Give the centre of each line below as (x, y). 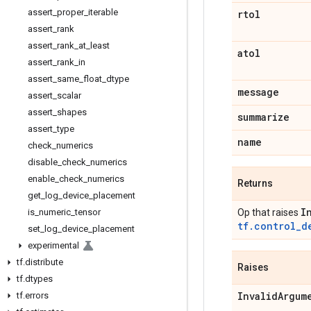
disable (43, 162)
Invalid (258, 296)
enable (41, 179)
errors (37, 295)
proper (70, 12)
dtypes (39, 279)
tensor (88, 212)
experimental (53, 245)
